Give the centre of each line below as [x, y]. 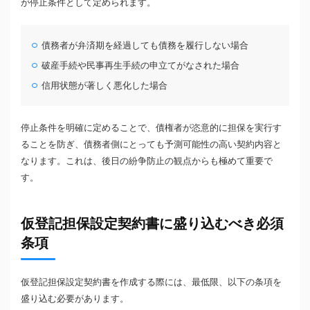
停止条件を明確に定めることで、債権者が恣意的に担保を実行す [151, 128]
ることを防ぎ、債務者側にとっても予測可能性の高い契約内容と [151, 145]
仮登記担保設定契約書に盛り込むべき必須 [152, 224]
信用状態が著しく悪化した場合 [105, 86]
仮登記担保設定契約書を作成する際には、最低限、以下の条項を [151, 282]
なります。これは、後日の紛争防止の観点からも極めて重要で [147, 161]
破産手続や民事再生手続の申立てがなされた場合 [141, 66]
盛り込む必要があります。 [75, 299]
